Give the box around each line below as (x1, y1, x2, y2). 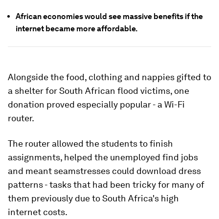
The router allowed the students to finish (8, 138, 173, 149)
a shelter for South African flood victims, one (8, 86, 189, 96)
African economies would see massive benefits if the (16, 12, 203, 21)
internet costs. (8, 207, 67, 217)
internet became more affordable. (16, 24, 138, 33)
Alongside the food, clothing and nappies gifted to (8, 72, 211, 82)
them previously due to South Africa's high (8, 193, 179, 203)
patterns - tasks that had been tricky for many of (8, 179, 204, 190)
